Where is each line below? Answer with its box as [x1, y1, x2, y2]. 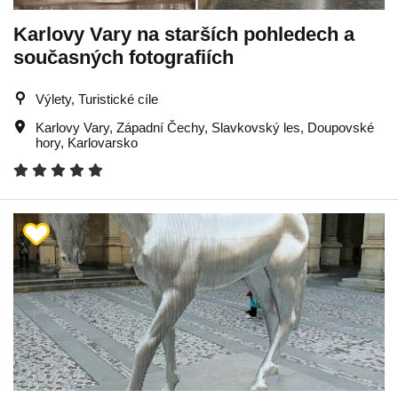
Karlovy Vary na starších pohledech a [13, 22, 354, 45]
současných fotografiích [13, 45, 234, 68]
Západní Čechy [116, 119, 204, 135]
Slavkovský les [211, 119, 300, 135]
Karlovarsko [68, 134, 138, 150]
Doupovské [307, 119, 374, 135]
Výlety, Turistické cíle [36, 91, 158, 107]
